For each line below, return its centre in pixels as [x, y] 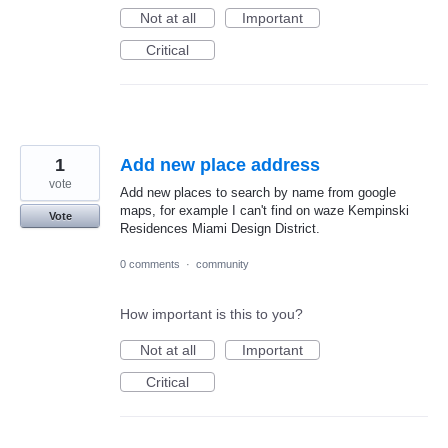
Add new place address [220, 165]
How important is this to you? [211, 313]
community [222, 263]
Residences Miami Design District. [220, 229]
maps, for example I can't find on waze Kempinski [264, 211]
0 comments [150, 263]
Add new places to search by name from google [258, 193]
